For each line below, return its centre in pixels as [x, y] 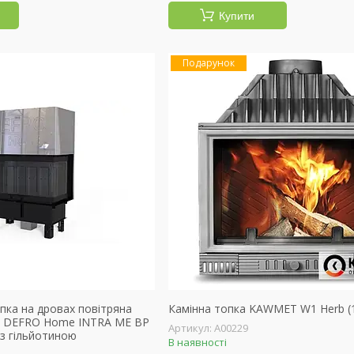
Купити [237, 16]
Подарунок [208, 63]
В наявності [197, 342]
